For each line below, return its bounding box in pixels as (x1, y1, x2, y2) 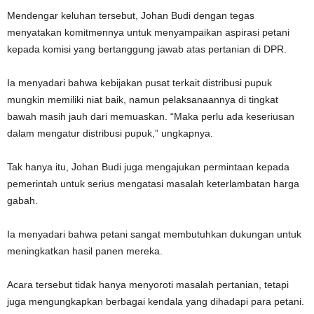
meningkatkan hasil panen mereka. (7, 245, 163, 257)
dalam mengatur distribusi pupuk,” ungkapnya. (7, 128, 213, 139)
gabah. (7, 195, 38, 207)
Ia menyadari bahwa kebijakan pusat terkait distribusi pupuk (7, 77, 272, 89)
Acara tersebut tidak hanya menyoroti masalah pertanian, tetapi (7, 279, 289, 291)
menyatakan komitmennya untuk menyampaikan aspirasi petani (7, 27, 289, 39)
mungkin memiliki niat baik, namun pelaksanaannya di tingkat (7, 94, 278, 106)
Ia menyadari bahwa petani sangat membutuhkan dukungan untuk (7, 228, 301, 240)
